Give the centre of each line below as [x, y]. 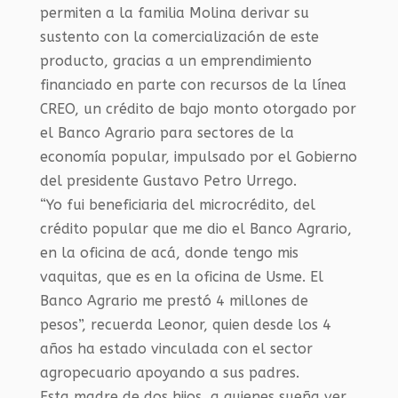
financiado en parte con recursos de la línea [193, 84]
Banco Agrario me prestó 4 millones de [174, 300]
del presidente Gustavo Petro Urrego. [168, 180]
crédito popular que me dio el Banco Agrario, [195, 228]
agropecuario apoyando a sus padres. [169, 372]
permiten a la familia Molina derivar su [174, 12]
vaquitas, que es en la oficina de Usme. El [181, 276]
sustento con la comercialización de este [179, 36]
